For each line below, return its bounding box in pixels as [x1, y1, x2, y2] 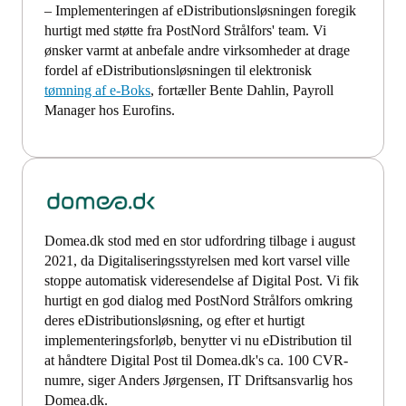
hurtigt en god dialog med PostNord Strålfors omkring [44, 293, 353, 309]
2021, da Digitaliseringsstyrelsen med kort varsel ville [44, 253, 350, 269]
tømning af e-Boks [44, 82, 150, 99]
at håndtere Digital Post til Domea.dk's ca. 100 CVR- [44, 353, 348, 369]
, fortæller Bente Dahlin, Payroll [150, 82, 333, 99]
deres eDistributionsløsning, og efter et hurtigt [44, 313, 304, 329]
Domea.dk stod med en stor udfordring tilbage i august [44, 233, 355, 249]
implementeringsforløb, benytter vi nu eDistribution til [44, 333, 352, 349]
